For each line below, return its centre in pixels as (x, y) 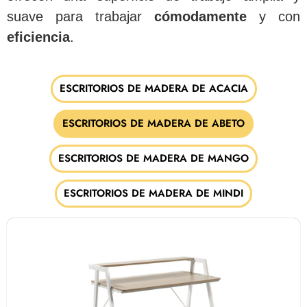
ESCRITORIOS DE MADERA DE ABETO (153, 123)
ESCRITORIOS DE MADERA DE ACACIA (153, 88)
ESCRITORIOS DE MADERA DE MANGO (153, 158)
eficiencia (38, 37)
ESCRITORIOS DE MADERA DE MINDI (153, 193)
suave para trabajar (81, 17)
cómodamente (200, 17)
